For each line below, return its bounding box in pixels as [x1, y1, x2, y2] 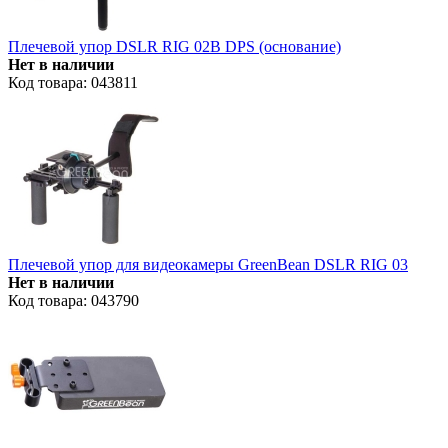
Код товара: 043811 [8, 73, 138, 91]
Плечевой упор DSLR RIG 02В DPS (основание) [8, 37, 341, 55]
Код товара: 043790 [8, 291, 139, 309]
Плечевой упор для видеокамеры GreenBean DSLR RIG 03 [8, 255, 408, 273]
